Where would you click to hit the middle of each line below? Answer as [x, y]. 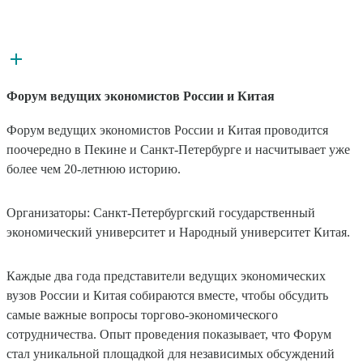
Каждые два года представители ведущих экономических [166, 276]
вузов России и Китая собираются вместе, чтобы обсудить [167, 296]
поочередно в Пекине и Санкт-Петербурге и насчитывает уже [178, 150]
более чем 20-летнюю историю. [94, 169]
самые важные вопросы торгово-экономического [142, 315]
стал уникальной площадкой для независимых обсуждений [171, 354]
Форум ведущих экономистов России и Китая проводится [167, 130]
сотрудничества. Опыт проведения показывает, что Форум [169, 335]
